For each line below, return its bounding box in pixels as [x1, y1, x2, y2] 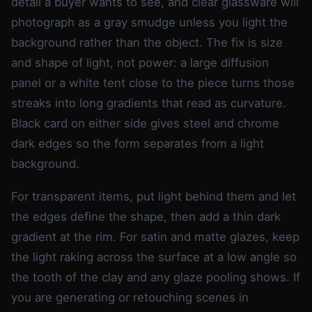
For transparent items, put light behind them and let [11, 189, 296, 203]
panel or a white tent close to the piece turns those [11, 75, 295, 90]
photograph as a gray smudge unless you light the [11, 15, 288, 29]
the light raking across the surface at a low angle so [11, 249, 297, 264]
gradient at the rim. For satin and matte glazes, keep [11, 229, 299, 244]
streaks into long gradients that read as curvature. [11, 95, 286, 110]
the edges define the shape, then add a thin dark [11, 209, 281, 224]
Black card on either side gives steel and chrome [11, 116, 279, 130]
